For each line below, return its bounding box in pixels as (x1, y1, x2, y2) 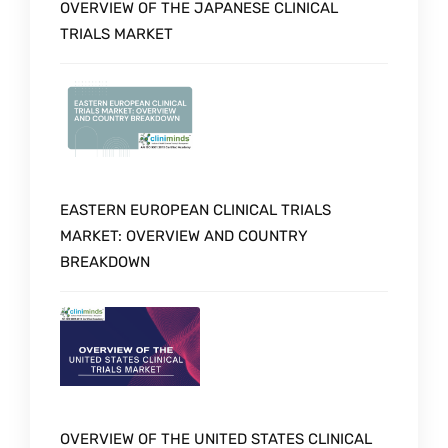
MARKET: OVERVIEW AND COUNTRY (60, 227, 308, 246)
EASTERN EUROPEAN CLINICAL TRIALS (60, 201, 331, 220)
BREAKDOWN (60, 253, 150, 272)
